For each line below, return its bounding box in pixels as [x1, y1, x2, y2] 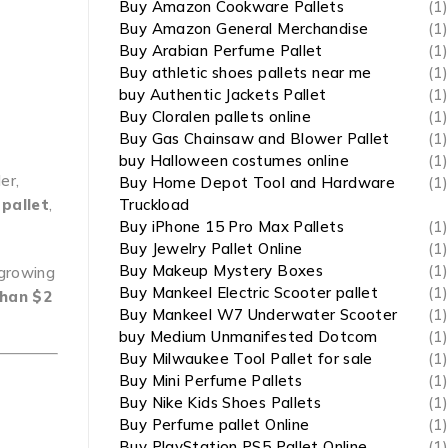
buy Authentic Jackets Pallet [119, 85, 327, 104]
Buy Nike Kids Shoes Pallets [119, 393, 322, 412]
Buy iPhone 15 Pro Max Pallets [119, 217, 344, 236]
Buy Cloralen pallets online [119, 107, 312, 126]
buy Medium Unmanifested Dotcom [119, 327, 378, 346]
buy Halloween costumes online [119, 151, 349, 170]
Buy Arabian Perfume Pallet [119, 41, 323, 60]
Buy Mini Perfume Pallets [119, 371, 302, 390]
